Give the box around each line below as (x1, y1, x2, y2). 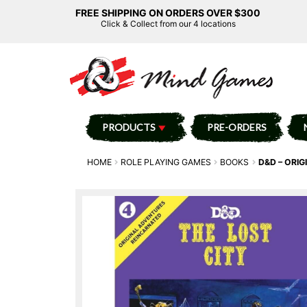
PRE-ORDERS (206, 121, 267, 133)
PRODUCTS (101, 121, 156, 133)
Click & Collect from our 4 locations (100, 19, 236, 29)
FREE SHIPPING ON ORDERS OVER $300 (75, 7, 260, 19)
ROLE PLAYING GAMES (121, 156, 212, 167)
